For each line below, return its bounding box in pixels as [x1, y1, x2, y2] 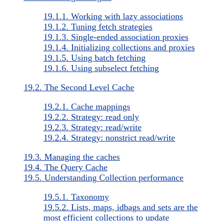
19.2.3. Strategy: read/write [43, 122, 142, 132]
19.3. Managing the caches [24, 151, 120, 162]
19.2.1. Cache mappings [43, 101, 130, 111]
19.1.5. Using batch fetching [43, 52, 146, 63]
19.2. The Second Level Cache [24, 82, 134, 92]
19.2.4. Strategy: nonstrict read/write [43, 132, 175, 143]
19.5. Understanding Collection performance [24, 172, 184, 183]
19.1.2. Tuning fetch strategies [43, 21, 152, 32]
